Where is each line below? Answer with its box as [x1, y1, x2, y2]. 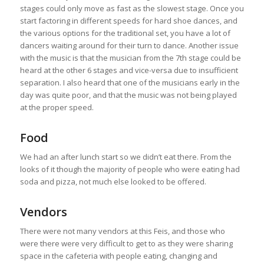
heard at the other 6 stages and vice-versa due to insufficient [19, 64, 238, 75]
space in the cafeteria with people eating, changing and [19, 250, 217, 261]
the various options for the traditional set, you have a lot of [19, 27, 230, 38]
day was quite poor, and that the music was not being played [19, 89, 237, 100]
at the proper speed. [19, 101, 94, 113]
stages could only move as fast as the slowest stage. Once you [19, 2, 244, 14]
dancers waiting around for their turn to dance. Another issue [19, 39, 239, 51]
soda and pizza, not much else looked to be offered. [19, 176, 206, 187]
